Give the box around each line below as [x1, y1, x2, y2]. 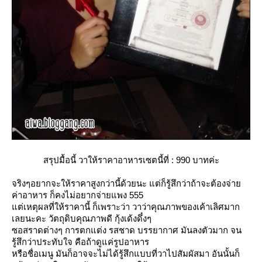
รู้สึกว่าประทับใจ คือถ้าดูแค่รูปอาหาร [12, 237, 149, 247]
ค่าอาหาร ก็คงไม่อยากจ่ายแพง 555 [12, 190, 143, 201]
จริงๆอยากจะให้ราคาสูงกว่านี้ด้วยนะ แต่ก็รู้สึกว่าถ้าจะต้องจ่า [12, 178, 241, 189]
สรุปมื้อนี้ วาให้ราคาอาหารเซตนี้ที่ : [43, 155, 176, 166]
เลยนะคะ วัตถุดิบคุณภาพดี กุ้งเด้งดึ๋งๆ [12, 213, 151, 224]
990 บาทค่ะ [175, 155, 219, 166]
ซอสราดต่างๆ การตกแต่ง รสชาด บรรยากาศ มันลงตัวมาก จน [12, 225, 242, 236]
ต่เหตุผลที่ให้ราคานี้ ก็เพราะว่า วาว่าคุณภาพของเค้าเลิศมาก [12, 202, 240, 212]
